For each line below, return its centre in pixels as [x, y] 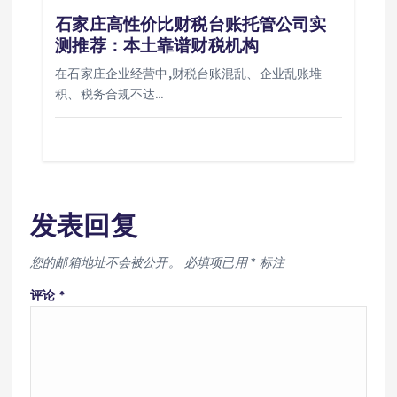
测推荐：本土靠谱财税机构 [157, 45]
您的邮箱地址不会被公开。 [105, 262]
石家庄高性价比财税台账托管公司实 [191, 23]
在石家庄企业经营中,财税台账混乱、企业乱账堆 [189, 73]
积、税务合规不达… [109, 93]
